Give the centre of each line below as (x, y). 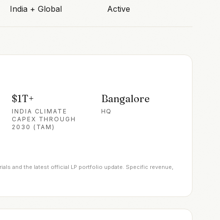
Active (119, 9)
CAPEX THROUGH (44, 119)
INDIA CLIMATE (40, 111)
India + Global (36, 9)
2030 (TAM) (34, 127)
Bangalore (125, 98)
